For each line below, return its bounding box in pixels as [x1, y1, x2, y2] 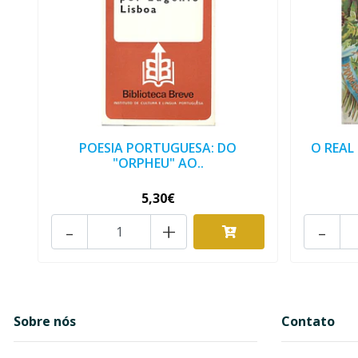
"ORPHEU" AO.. [112, 154, 204, 173]
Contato [281, 312, 335, 331]
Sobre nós [14, 312, 76, 331]
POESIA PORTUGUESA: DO [79, 139, 237, 157]
